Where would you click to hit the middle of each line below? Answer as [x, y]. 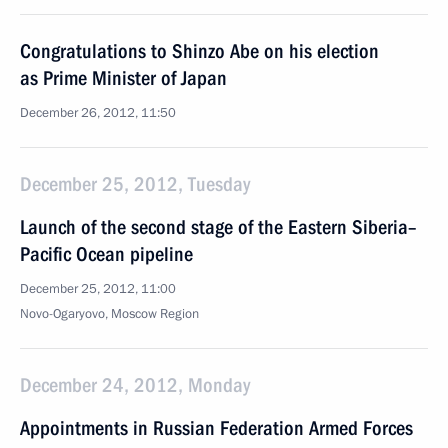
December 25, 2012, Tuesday [135, 184]
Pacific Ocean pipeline [106, 254]
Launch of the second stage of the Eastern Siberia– [218, 227]
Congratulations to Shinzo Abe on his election [199, 51]
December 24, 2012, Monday [135, 385]
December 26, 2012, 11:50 [98, 113]
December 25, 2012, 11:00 [98, 289]
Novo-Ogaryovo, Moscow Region [109, 314]
